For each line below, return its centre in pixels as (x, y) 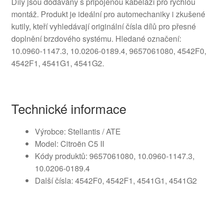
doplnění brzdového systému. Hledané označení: (96, 38)
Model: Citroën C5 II (69, 143)
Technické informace (69, 108)
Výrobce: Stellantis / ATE (78, 131)
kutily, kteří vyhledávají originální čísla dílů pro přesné (103, 26)
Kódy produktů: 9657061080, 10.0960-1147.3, (114, 156)
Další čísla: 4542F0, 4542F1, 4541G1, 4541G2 (116, 180)
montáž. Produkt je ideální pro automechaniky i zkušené (108, 14)
